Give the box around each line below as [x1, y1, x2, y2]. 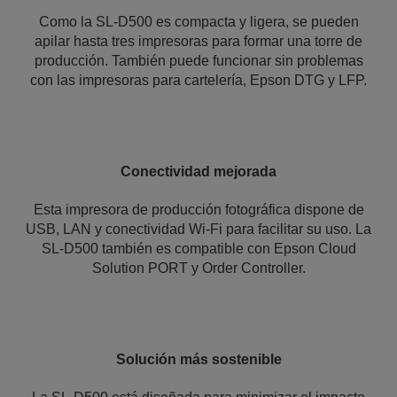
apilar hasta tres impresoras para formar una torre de [35, 34, 362, 49]
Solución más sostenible [115, 352, 282, 367]
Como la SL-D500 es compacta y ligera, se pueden [38, 14, 359, 29]
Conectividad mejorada [121, 164, 276, 179]
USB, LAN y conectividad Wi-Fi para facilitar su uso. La [26, 222, 371, 237]
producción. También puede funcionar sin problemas [34, 53, 363, 68]
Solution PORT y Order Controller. [91, 261, 306, 276]
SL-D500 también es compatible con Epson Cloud [41, 241, 356, 256]
